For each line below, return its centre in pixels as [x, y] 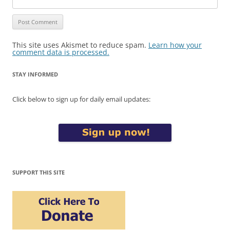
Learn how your [175, 45]
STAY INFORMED [35, 74]
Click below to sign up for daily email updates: [81, 99]
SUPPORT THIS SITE [39, 172]
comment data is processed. [61, 52]
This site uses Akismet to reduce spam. [80, 45]
